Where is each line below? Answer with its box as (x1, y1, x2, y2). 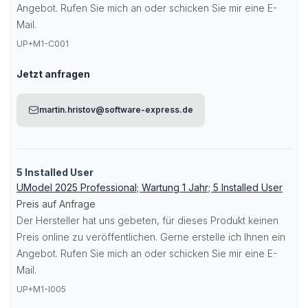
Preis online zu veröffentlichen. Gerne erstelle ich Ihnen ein (16, 231, 285, 243)
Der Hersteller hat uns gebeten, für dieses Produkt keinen (16, 214, 278, 226)
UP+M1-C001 (16, 38, 69, 49)
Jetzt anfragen (16, 68, 90, 80)
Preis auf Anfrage (16, 198, 96, 210)
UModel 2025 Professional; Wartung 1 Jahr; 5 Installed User (16, 181, 283, 193)
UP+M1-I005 (16, 284, 66, 294)
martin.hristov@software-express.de (39, 104, 193, 115)
